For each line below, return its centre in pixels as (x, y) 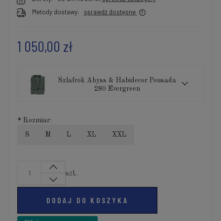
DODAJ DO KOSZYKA (87, 200)
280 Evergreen (117, 89)
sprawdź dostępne (110, 12)
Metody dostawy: (55, 12)
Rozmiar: (36, 120)
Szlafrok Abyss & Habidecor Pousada (117, 80)
